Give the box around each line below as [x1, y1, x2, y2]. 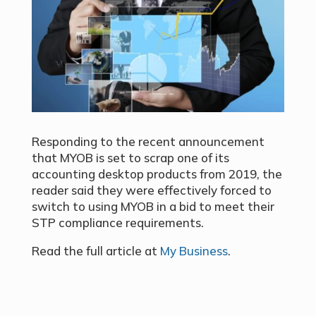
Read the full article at [31, 243, 160, 259]
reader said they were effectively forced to [31, 183, 272, 198]
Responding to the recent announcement [31, 134, 265, 150]
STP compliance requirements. [31, 215, 204, 231]
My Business [159, 243, 228, 259]
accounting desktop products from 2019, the [31, 166, 282, 182]
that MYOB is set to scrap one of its [31, 150, 229, 166]
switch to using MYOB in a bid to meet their [31, 199, 274, 214]
